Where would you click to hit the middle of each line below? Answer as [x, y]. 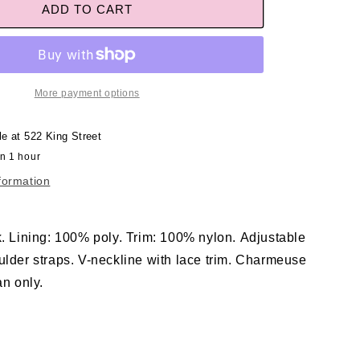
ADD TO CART [87, 9]
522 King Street [63, 136]
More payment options [87, 93]
